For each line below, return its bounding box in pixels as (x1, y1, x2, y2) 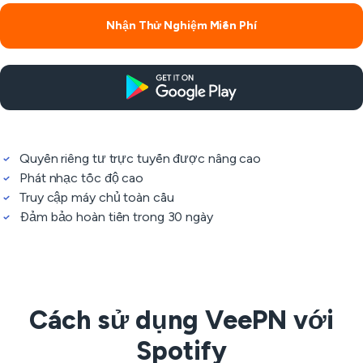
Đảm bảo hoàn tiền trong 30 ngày (19, 209, 213, 224)
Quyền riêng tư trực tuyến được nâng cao (19, 151, 262, 166)
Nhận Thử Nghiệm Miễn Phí (106, 19, 257, 32)
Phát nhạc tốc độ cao (19, 170, 143, 186)
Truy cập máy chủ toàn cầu (19, 190, 174, 205)
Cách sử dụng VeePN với (29, 305, 334, 335)
